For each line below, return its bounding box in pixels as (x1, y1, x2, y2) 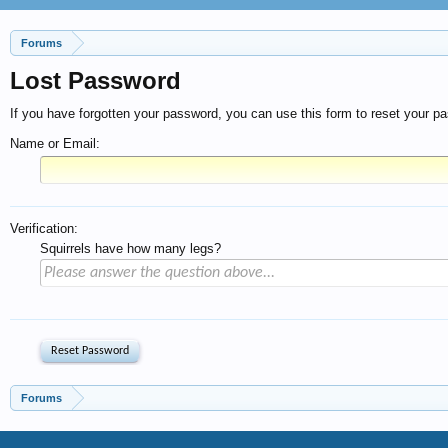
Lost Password (10, 67, 181, 94)
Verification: (10, 221, 78, 236)
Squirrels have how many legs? (40, 241, 221, 256)
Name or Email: (10, 136, 100, 151)
